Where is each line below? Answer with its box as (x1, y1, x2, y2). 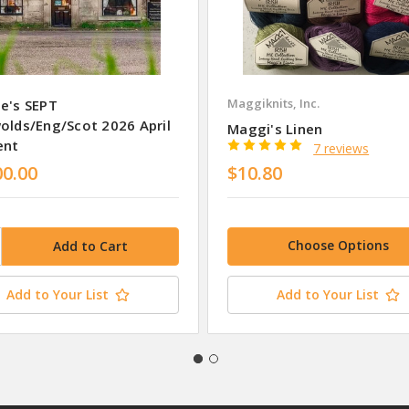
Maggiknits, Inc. (227, 94, 320, 111)
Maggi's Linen (227, 119, 323, 138)
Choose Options (287, 236, 389, 254)
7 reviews (313, 139, 370, 157)
